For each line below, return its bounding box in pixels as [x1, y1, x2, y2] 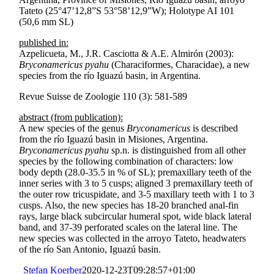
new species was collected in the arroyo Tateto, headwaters [18, 233, 246, 244]
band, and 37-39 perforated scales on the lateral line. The [18, 222, 237, 233]
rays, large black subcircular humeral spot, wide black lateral [18, 211, 251, 222]
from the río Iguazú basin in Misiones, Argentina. [18, 134, 208, 145]
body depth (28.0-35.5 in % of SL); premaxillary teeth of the [18, 167, 251, 178]
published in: [18, 37, 68, 48]
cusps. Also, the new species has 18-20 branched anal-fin [18, 200, 239, 211]
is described [192, 123, 238, 134]
